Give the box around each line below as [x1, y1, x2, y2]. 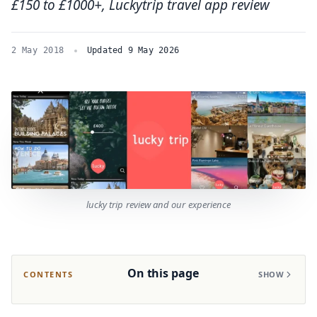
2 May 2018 [11, 45, 64, 55]
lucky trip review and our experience [86, 198, 231, 212]
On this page [127, 265, 199, 282]
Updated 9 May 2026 [86, 45, 180, 55]
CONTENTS [23, 269, 74, 280]
